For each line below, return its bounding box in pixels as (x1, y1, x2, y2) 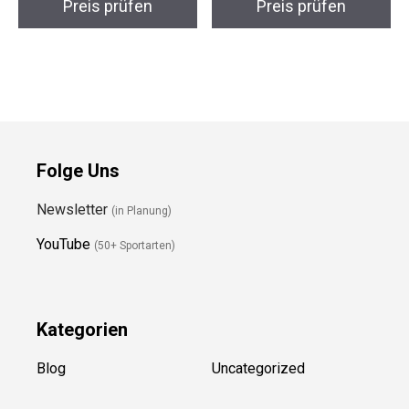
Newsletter (37, 201, 111, 219)
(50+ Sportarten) (94, 238, 175, 252)
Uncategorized (212, 360, 305, 378)
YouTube (37, 236, 90, 254)
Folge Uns (37, 160, 120, 183)
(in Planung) (111, 204, 172, 217)
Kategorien (37, 319, 128, 341)
